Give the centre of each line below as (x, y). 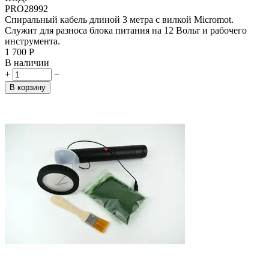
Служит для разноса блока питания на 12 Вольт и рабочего (126, 30)
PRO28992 (26, 8)
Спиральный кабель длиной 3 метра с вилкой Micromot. (119, 19)
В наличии (27, 62)
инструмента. (32, 41)
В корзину (28, 87)
